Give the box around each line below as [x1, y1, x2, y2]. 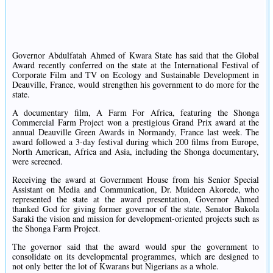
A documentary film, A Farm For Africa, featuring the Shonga [12, 107, 260, 119]
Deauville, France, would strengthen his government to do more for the [12, 79, 260, 91]
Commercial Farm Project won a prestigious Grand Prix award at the [12, 116, 260, 129]
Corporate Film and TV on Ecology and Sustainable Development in [12, 69, 260, 81]
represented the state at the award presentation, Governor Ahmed [12, 193, 260, 205]
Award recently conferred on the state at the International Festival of [12, 59, 260, 71]
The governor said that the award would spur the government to [12, 241, 260, 253]
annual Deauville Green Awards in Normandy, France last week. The [12, 126, 260, 138]
